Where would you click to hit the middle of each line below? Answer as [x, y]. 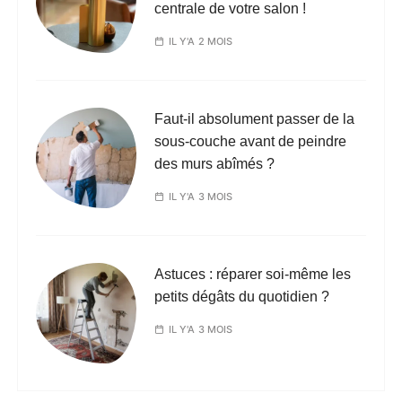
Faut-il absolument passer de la [255, 119]
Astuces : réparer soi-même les [253, 275]
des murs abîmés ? [215, 164]
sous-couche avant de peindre [251, 142]
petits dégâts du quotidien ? [242, 297]
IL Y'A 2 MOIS [201, 42]
